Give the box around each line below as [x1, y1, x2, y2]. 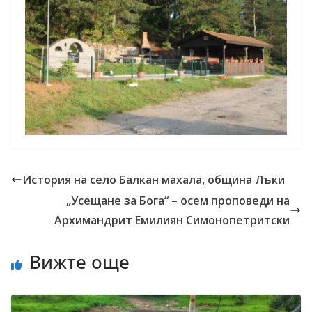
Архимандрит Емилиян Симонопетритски [54, 212, 290, 228]
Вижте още [29, 249, 130, 274]
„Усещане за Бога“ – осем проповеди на [66, 192, 290, 208]
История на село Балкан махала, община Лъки [22, 171, 285, 187]
